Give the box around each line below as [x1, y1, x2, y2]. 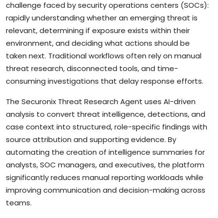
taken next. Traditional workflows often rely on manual [6, 50, 201, 61]
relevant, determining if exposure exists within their [6, 25, 190, 36]
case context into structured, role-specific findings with [6, 121, 207, 132]
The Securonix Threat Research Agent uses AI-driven [6, 96, 196, 107]
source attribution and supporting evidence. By [6, 134, 176, 145]
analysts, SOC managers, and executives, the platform [6, 159, 204, 170]
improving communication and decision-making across [6, 184, 205, 195]
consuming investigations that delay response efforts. [6, 75, 203, 86]
